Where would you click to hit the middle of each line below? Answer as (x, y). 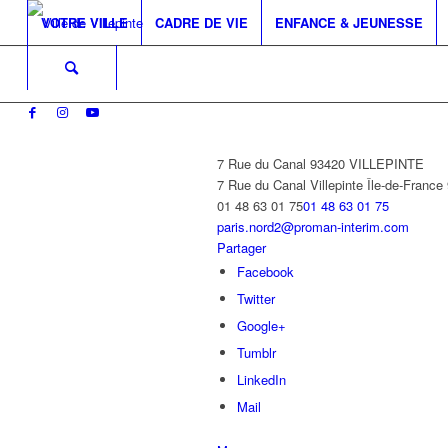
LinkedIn (261, 379)
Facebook (265, 271)
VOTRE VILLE (84, 22)
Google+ (261, 325)
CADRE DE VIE (201, 22)
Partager (241, 247)
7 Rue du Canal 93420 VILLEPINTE (320, 163)
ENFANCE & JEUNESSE (348, 22)
